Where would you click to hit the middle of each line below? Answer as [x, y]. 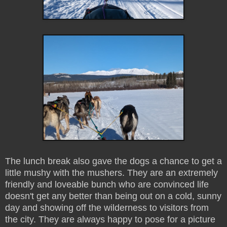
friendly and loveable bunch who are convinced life [107, 184]
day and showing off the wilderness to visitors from [107, 207]
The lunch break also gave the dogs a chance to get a [113, 161]
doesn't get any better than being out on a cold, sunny [113, 196]
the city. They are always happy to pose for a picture [110, 219]
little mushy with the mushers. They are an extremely [111, 173]
